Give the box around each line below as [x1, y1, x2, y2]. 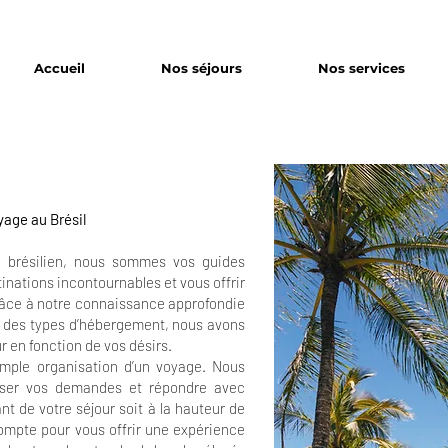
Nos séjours [161, 60, 242, 76]
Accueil [33, 60, 85, 76]
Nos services [318, 60, 405, 76]
